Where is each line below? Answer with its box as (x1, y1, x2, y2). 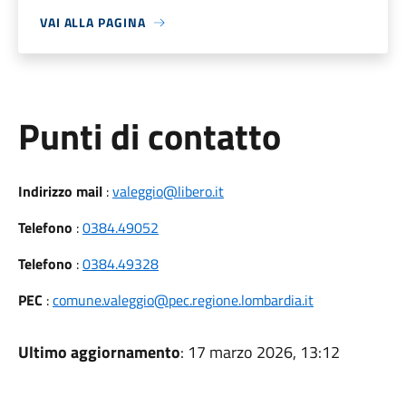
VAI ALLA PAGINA (39, 13, 146, 32)
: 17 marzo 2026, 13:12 (179, 340, 340, 364)
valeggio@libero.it (111, 180, 224, 202)
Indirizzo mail (17, 180, 102, 202)
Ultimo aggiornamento (17, 340, 180, 364)
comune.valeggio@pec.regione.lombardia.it (52, 289, 314, 311)
